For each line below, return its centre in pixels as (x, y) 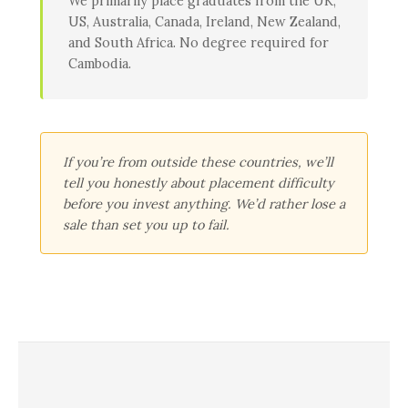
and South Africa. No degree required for (199, 43)
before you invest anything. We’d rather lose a (204, 204)
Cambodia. (100, 64)
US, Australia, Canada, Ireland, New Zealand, (204, 22)
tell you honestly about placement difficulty (199, 183)
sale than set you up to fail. (146, 225)
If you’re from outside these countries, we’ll (198, 162)
